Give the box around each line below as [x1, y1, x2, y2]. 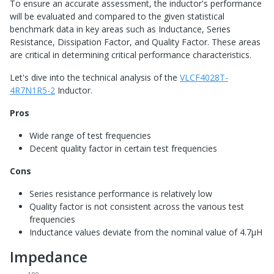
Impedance [10, 247, 87, 267]
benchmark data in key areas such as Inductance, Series [10, 23, 231, 35]
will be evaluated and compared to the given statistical [10, 10, 224, 23]
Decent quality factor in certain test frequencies [29, 143, 217, 155]
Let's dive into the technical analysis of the [10, 72, 180, 84]
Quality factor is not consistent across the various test [29, 201, 244, 213]
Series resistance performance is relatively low [29, 188, 212, 200]
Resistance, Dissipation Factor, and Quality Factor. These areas [10, 36, 261, 48]
